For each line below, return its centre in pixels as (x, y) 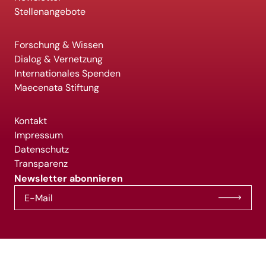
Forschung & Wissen (59, 45)
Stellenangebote (50, 12)
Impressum (39, 135)
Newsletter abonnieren (69, 178)
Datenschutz (42, 149)
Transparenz (41, 164)
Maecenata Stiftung (57, 88)
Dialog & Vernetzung (58, 59)
